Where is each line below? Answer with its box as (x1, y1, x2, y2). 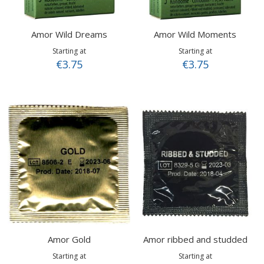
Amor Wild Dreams (31, 28, 107, 40)
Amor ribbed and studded (143, 233, 247, 245)
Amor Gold (47, 233, 91, 245)
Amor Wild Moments (154, 28, 236, 40)
